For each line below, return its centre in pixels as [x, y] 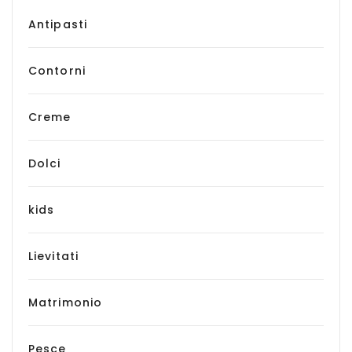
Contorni [57, 71]
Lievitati [54, 256]
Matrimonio [66, 302]
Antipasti [58, 24]
